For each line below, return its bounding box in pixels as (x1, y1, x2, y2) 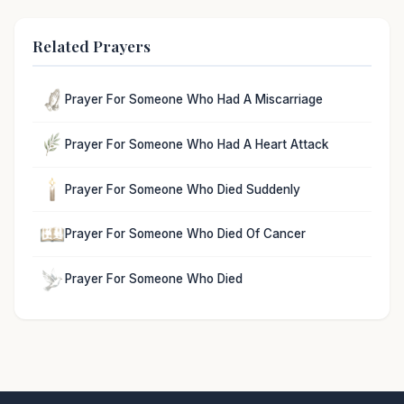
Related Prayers (32, 34, 151, 56)
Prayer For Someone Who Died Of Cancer (65, 226, 306, 242)
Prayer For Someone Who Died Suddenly (65, 181, 300, 197)
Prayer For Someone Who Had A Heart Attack (65, 136, 328, 151)
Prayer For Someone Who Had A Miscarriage (65, 92, 323, 107)
